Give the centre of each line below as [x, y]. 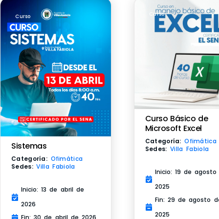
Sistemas [29, 146]
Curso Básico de [176, 118]
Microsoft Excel [173, 128]
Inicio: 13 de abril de [53, 190]
